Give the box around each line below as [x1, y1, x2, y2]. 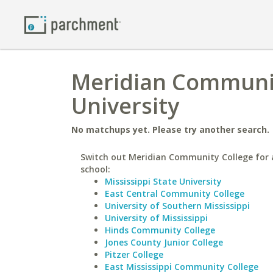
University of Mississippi [105, 212, 208, 224]
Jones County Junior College [105, 236, 223, 248]
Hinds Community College [105, 224, 215, 236]
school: [80, 163, 110, 175]
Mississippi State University [105, 175, 222, 187]
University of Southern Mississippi [105, 200, 250, 211]
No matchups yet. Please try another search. [71, 124, 269, 135]
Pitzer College [105, 249, 163, 260]
